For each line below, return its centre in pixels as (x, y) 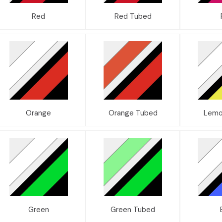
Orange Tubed (133, 113)
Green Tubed (133, 209)
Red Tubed (133, 16)
